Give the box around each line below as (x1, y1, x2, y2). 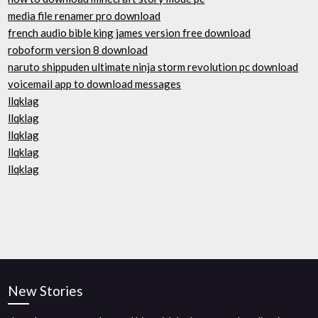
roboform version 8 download (8, 43, 148, 56)
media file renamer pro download (8, 9, 161, 22)
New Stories (8, 283, 84, 299)
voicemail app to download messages (8, 77, 182, 90)
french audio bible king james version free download (8, 26, 251, 39)
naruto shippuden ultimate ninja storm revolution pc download (8, 60, 299, 73)
